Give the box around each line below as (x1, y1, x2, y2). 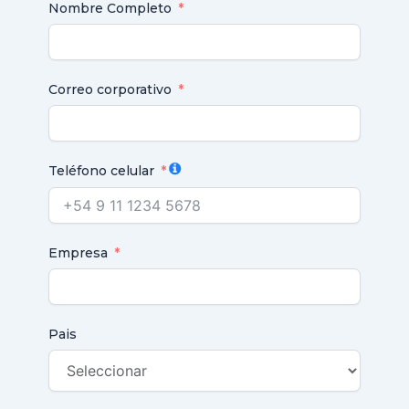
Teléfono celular (47, 162, 154, 179)
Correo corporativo (47, 80, 172, 98)
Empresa (47, 244, 108, 261)
